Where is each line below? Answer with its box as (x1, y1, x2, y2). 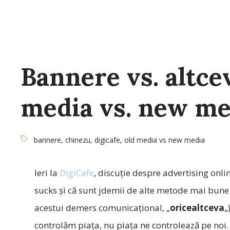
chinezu (65, 135, 90, 145)
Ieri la (34, 167, 60, 179)
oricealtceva (169, 202, 224, 214)
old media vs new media (124, 135, 205, 145)
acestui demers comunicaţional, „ (34, 202, 170, 214)
